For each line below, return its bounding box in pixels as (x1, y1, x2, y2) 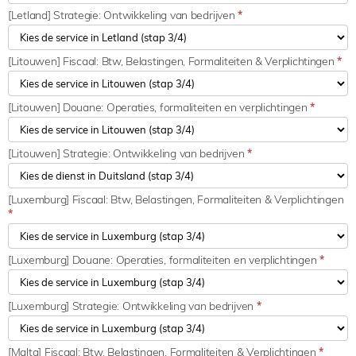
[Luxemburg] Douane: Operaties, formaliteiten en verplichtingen (8, 252, 319, 267)
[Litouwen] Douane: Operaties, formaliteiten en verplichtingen (8, 99, 311, 114)
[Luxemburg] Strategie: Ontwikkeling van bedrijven (8, 298, 257, 313)
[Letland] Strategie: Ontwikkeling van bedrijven (8, 7, 238, 22)
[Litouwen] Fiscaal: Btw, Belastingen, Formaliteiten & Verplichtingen (8, 53, 338, 68)
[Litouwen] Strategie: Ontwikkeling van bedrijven (8, 145, 248, 161)
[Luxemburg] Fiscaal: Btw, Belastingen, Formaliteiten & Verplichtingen (8, 192, 344, 207)
